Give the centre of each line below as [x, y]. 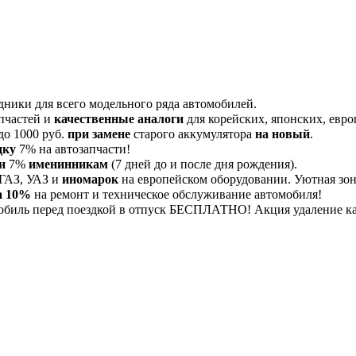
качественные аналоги [119, 119]
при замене [99, 134]
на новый [282, 134]
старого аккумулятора [193, 134]
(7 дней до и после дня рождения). [203, 164]
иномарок [90, 180]
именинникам [68, 164]
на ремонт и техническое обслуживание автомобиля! [176, 195]
